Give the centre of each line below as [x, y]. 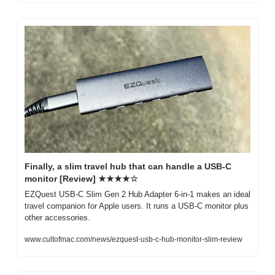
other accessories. [57, 217]
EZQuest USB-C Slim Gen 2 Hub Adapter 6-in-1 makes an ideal [137, 194]
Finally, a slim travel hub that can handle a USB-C [128, 166]
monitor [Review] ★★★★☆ [81, 178]
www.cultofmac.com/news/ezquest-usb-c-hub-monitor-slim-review [134, 239]
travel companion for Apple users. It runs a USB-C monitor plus [137, 206]
